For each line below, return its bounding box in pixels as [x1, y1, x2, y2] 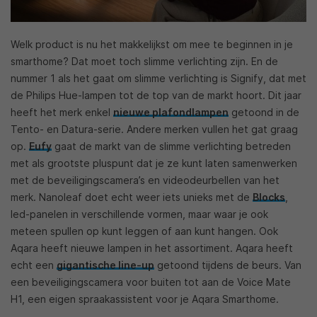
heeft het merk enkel [11, 106, 113, 119]
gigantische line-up [57, 259, 154, 272]
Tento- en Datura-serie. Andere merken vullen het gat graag [11, 123, 298, 136]
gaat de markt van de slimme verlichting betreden [52, 140, 291, 153]
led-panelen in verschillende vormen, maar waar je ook [11, 208, 268, 221]
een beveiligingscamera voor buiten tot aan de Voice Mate [11, 276, 291, 289]
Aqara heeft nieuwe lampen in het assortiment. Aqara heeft [11, 242, 293, 255]
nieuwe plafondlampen [113, 106, 229, 119]
